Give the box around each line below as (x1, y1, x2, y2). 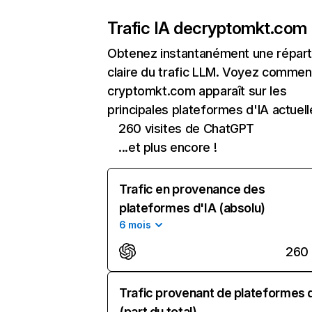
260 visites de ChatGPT (118, 121, 255, 136)
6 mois (119, 219, 151, 231)
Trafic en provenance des (119, 182, 265, 196)
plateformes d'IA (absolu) (119, 201, 265, 215)
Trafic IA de (107, 18, 193, 38)
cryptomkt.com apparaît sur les (107, 84, 287, 98)
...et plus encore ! (118, 140, 217, 155)
